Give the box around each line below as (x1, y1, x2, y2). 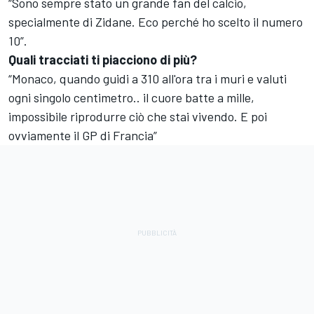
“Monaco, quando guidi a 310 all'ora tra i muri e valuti (8, 71, 287, 87)
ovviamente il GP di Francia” (8, 128, 157, 144)
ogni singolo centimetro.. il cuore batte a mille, (8, 90, 254, 106)
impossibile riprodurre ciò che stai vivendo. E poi (8, 109, 267, 125)
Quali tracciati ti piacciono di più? (8, 52, 197, 68)
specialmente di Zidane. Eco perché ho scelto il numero (8, 14, 303, 30)
